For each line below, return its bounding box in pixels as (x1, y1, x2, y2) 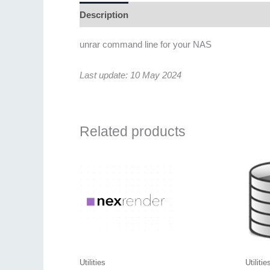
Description (80, 9, 128, 20)
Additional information (140, 9, 234, 20)
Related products (80, 124, 186, 140)
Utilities (80, 257, 105, 267)
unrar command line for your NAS (80, 39, 212, 50)
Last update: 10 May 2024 (80, 70, 181, 81)
